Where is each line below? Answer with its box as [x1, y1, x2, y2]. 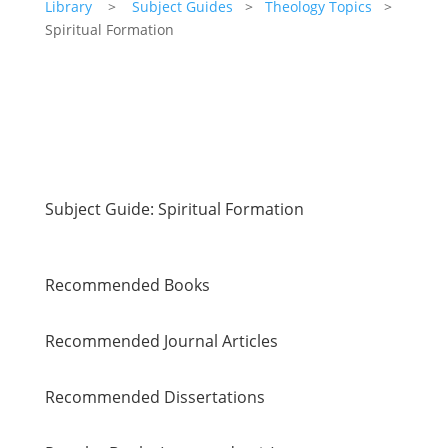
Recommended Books [44, 274, 210, 296]
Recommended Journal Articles [44, 330, 278, 352]
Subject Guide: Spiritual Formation [44, 198, 304, 220]
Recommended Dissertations [44, 386, 265, 408]
